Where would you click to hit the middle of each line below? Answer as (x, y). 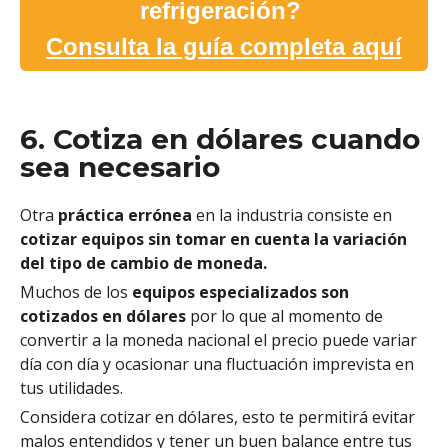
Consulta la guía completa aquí (224, 46)
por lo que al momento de (286, 315)
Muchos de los (76, 291)
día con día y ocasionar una (121, 363)
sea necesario (120, 166)
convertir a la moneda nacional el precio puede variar (218, 339)
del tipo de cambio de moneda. (143, 262)
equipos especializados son (240, 291)
